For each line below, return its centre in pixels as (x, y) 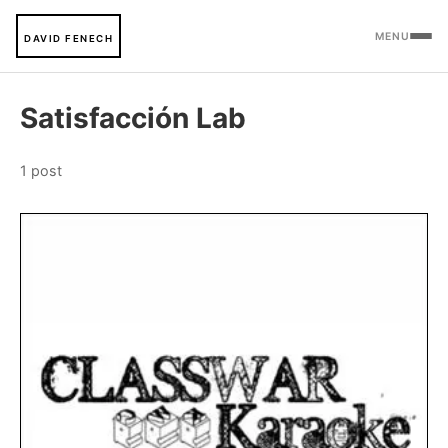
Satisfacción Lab (133, 118)
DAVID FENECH (68, 38)
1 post (41, 170)
